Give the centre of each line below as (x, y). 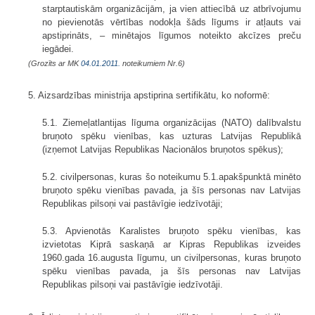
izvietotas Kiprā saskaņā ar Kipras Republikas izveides (172, 244)
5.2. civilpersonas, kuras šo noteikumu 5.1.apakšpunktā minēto (172, 176)
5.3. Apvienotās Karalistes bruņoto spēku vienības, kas (172, 231)
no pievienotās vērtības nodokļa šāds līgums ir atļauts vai (172, 22)
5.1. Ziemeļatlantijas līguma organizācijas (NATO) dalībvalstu (172, 122)
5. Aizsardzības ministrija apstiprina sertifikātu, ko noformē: (149, 95)
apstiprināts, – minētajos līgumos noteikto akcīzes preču (172, 35)
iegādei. (58, 49)
